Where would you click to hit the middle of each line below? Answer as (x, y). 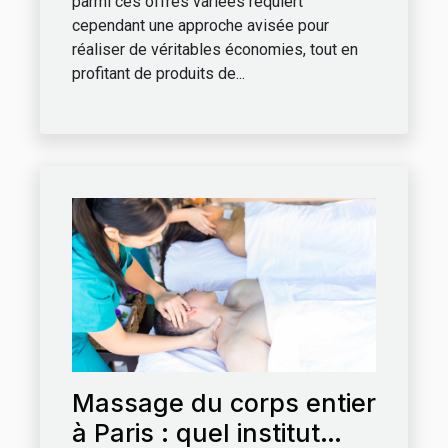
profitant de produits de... (158, 73)
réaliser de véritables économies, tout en (215, 49)
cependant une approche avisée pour (200, 25)
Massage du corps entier (224, 402)
